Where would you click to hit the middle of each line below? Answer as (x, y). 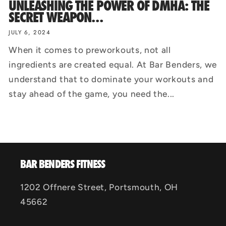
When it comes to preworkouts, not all (90, 50)
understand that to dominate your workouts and (111, 79)
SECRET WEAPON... (56, 18)
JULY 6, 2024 (30, 32)
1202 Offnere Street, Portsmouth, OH (99, 187)
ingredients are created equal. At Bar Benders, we (113, 64)
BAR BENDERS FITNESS (63, 164)
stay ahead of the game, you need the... (92, 94)
